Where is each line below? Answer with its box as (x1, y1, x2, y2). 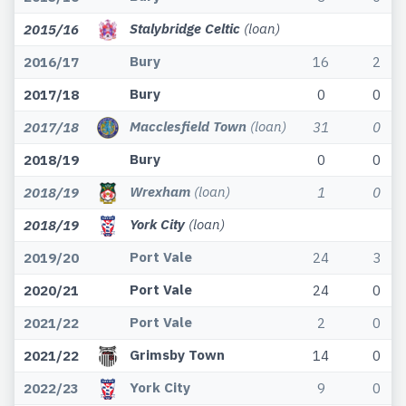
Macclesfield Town (130, 117, 246, 136)
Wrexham (130, 182, 190, 201)
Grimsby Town (130, 345, 225, 364)
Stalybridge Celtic (130, 19, 240, 38)
